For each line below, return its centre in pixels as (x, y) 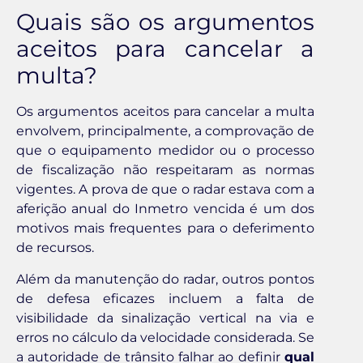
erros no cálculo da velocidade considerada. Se (165, 337)
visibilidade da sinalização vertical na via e (165, 318)
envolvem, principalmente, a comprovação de (165, 131)
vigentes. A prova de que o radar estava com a (165, 190)
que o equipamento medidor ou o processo (165, 151)
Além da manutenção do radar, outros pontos (165, 279)
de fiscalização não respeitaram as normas (165, 170)
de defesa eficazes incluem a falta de (165, 298)
